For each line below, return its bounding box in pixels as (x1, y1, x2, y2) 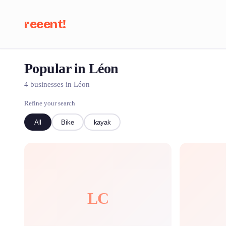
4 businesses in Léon (24, 80, 90, 88)
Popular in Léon (24, 61, 119, 76)
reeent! (24, 17, 66, 31)
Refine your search (24, 99, 75, 107)
